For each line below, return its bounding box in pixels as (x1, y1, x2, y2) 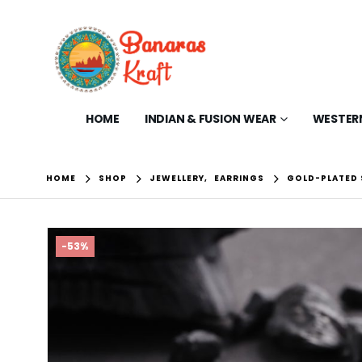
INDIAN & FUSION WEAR (144, 110, 276, 127)
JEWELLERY (149, 171, 205, 184)
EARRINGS (214, 171, 265, 184)
